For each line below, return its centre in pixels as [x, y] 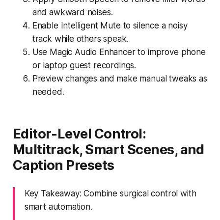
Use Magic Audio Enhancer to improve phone [119, 52]
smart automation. [58, 206]
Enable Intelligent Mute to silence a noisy [110, 25]
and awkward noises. [72, 12]
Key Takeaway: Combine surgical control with [110, 193]
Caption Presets [63, 165]
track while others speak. [80, 39]
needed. [48, 92]
